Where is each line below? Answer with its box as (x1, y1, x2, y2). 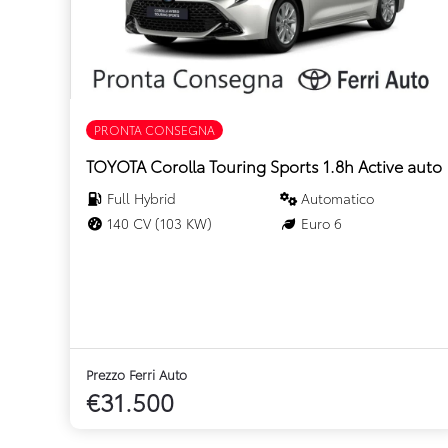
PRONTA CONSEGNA (94, 121, 215, 139)
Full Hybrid (103, 188, 176, 209)
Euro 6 (297, 213, 342, 234)
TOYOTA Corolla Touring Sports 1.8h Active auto (86, 154, 442, 178)
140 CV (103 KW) (103, 213, 212, 234)
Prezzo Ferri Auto (86, 365, 187, 384)
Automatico (297, 188, 374, 209)
